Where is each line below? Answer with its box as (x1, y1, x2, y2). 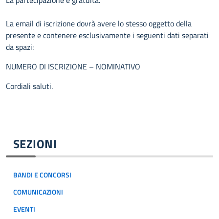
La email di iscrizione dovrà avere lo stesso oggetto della (6, 18, 192, 29)
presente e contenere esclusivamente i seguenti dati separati (6, 29, 209, 41)
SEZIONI (13, 135, 57, 153)
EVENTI (13, 204, 35, 215)
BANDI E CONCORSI (13, 170, 71, 180)
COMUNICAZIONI (13, 187, 63, 197)
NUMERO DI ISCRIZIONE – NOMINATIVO (6, 61, 142, 72)
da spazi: (6, 41, 34, 53)
